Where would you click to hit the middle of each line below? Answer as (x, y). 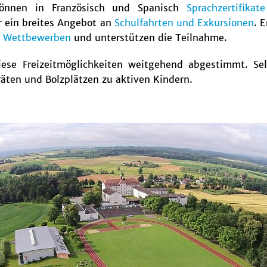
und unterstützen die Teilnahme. (149, 38)
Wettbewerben (37, 38)
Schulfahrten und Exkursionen (184, 23)
